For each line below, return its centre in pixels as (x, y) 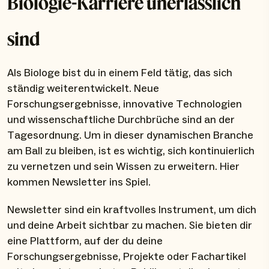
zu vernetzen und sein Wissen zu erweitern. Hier (123, 167)
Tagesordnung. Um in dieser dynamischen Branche (130, 136)
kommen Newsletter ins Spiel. (79, 183)
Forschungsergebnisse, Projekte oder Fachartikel (127, 257)
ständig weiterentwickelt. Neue (83, 89)
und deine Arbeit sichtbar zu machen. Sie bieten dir (130, 226)
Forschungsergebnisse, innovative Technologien (125, 104)
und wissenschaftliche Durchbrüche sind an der (121, 120)
